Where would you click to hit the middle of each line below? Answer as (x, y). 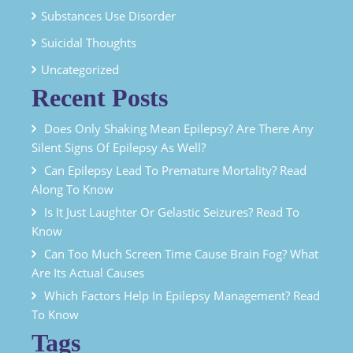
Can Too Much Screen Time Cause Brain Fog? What (181, 253)
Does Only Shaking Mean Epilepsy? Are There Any (179, 128)
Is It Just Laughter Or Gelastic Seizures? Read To (172, 212)
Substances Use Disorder (108, 15)
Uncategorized (80, 69)
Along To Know (72, 189)
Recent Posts (100, 97)
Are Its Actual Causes (88, 272)
